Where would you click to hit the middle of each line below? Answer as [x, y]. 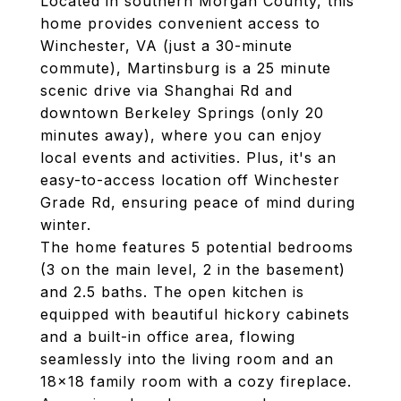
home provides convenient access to [180, 23]
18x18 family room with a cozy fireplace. [196, 381]
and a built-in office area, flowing [168, 337]
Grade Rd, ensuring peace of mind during [198, 202]
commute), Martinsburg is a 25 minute [186, 68]
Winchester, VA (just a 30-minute [166, 46]
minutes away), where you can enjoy [181, 135]
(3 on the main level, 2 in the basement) [193, 269]
